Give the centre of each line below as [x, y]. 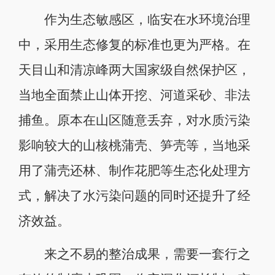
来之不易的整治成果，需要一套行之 [134, 254]
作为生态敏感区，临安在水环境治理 [134, 19]
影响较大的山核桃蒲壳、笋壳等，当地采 [134, 145]
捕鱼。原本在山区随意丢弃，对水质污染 [134, 120]
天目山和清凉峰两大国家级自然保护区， [134, 70]
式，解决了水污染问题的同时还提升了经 [134, 196]
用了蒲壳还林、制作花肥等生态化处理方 [134, 170]
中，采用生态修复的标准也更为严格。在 [134, 45]
